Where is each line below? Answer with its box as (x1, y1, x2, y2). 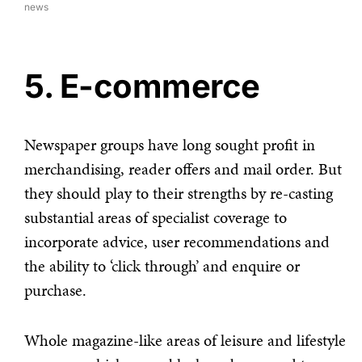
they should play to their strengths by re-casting (24, 182, 333, 205)
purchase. (24, 279, 86, 302)
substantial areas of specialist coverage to (24, 206, 287, 229)
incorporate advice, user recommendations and (24, 230, 330, 254)
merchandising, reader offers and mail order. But (24, 158, 342, 181)
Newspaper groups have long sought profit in (24, 133, 315, 157)
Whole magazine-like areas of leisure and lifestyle (24, 329, 346, 352)
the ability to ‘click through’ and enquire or (24, 255, 300, 278)
